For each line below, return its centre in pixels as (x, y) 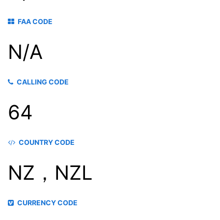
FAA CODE (35, 21)
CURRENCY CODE (47, 202)
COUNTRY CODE (47, 142)
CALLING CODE (43, 82)
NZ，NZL (50, 172)
